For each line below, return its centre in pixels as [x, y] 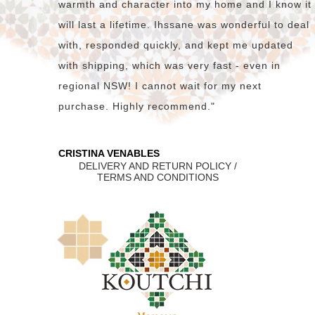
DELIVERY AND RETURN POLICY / [157, 166]
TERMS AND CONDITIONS [157, 178]
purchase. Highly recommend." [137, 107]
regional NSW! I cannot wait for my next [160, 86]
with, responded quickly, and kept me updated [176, 45]
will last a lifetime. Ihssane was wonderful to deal [184, 25]
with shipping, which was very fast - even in [169, 66]
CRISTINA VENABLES [109, 154]
